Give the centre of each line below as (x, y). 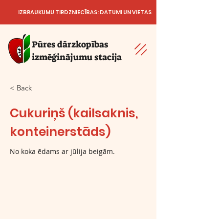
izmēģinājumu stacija (77, 57)
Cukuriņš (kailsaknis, (74, 113)
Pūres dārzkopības (70, 44)
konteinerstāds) (60, 132)
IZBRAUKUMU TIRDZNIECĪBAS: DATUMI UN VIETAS (85, 12)
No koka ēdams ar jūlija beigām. (62, 151)
